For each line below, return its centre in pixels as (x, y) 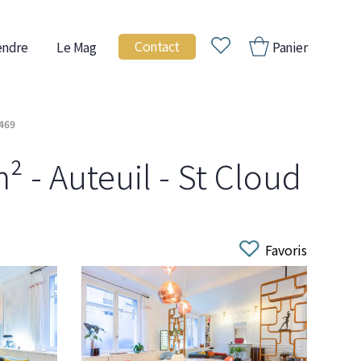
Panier (288, 47)
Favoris (286, 250)
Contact (157, 46)
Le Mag (76, 46)
